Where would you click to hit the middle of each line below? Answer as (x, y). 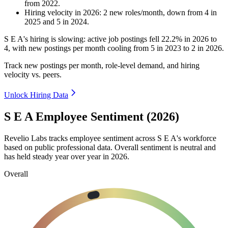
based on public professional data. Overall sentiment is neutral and (110, 147)
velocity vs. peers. (33, 75)
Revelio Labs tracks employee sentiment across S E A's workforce (110, 138)
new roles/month (135, 13)
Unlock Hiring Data (36, 95)
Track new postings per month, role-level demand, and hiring (102, 66)
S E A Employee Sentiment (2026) (92, 117)
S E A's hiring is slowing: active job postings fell (83, 39)
